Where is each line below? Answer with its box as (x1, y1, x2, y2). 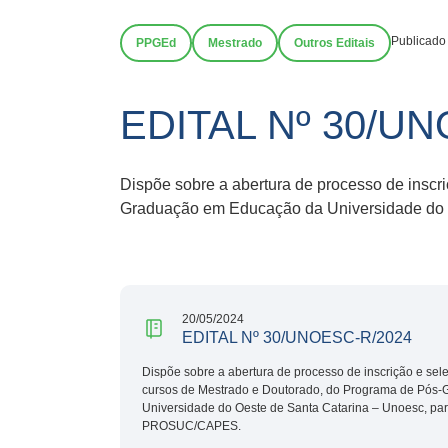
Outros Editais (294, 36, 375, 50)
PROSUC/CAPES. (142, 418, 241, 433)
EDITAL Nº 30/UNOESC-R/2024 (182, 328, 412, 346)
